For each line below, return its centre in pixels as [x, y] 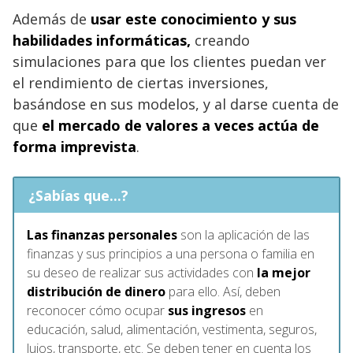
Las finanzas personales [102, 234]
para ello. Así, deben [223, 291]
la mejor [284, 272]
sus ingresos [207, 310]
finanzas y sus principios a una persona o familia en [171, 253]
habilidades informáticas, [102, 41]
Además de [52, 19]
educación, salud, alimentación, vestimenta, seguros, [172, 329]
